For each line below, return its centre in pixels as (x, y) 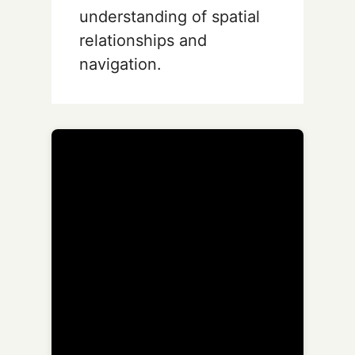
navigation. (120, 64)
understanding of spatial (170, 16)
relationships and (143, 40)
